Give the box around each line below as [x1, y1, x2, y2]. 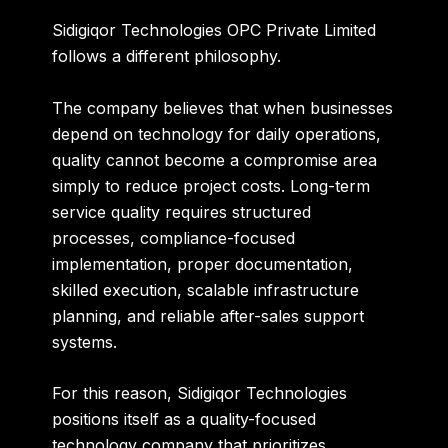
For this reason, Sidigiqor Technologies [52, 383, 348, 404]
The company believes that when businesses [52, 97, 394, 118]
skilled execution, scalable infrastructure [52, 279, 360, 300]
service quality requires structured [52, 201, 312, 222]
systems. [52, 331, 118, 352]
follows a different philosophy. [52, 46, 282, 67]
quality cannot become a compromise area [52, 149, 378, 170]
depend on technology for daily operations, [52, 123, 382, 144]
